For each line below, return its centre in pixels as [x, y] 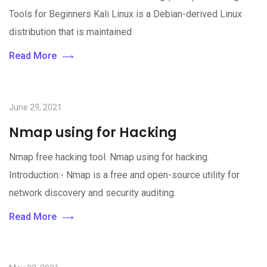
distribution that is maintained [70, 32]
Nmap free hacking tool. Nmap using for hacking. [109, 157]
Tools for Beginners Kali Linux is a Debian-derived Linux [125, 14]
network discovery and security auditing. [92, 193]
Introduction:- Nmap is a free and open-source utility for [124, 175]
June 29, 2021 [35, 107]
